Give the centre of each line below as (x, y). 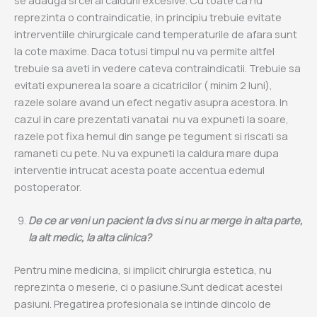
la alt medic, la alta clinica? (90, 237)
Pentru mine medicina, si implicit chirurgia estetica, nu (143, 270)
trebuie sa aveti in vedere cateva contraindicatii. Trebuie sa (157, 68)
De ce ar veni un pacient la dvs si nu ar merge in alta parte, (166, 220)
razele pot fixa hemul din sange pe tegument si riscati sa (151, 136)
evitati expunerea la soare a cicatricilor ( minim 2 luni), (143, 85)
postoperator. (48, 186)
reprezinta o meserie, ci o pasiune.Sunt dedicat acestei (148, 287)
